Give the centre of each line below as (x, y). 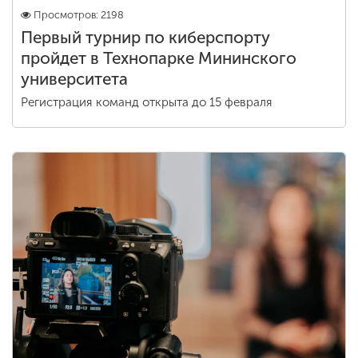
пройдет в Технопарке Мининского (159, 58)
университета (74, 79)
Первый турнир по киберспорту (145, 38)
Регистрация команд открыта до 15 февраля (147, 102)
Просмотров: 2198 (79, 15)
